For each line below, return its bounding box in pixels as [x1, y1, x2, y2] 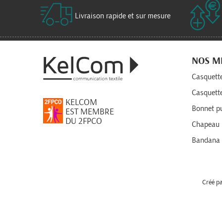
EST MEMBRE [65, 107, 114, 116]
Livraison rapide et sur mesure [75, 12, 170, 20]
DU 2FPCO [65, 116, 102, 126]
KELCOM [65, 98, 97, 107]
